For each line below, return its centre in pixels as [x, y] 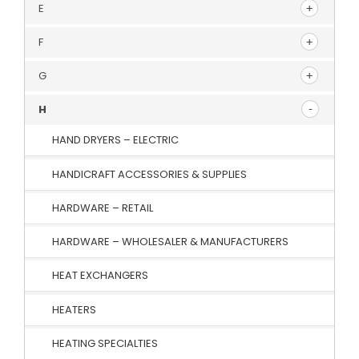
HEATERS [74, 309]
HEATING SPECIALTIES [105, 343]
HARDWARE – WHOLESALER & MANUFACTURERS [170, 242]
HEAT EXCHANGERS [100, 276]
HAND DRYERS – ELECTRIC [115, 140]
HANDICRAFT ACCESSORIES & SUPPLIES [149, 174]
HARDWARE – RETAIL [103, 208]
